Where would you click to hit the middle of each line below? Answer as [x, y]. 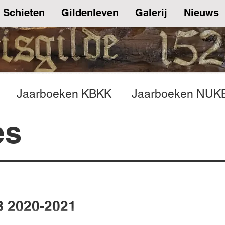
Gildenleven [90, 13]
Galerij [151, 13]
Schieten [24, 13]
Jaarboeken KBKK [64, 94]
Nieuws [201, 13]
